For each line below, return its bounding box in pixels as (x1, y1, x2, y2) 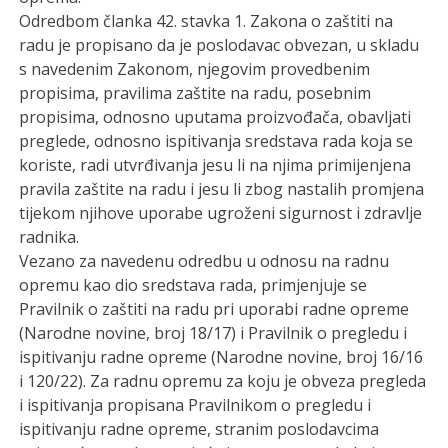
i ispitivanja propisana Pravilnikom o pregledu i (19, 393, 372, 416)
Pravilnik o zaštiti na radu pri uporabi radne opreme (19, 297, 410, 320)
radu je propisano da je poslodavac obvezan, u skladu (19, 33, 420, 56)
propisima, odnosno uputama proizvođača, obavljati (19, 105, 412, 128)
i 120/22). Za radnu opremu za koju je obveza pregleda (19, 369, 427, 392)
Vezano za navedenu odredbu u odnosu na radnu (19, 249, 390, 272)
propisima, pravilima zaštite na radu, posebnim (19, 81, 372, 104)
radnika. (19, 225, 80, 248)
